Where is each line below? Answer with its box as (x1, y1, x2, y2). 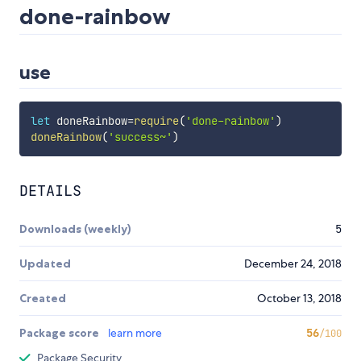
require (133, 114, 179, 129)
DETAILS (19, 181, 81, 201)
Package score (19, 326, 102, 341)
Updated (19, 256, 71, 272)
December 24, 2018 (244, 256, 342, 272)
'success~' (107, 130, 172, 145)
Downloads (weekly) (19, 222, 131, 237)
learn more (108, 326, 162, 341)
